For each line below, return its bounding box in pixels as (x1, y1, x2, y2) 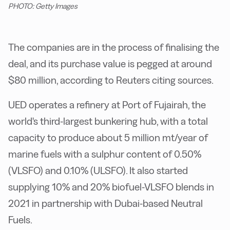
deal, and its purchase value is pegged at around (8, 58, 212, 70)
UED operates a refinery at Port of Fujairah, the (8, 99, 206, 111)
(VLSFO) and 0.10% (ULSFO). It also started (8, 165, 188, 177)
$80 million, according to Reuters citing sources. (8, 74, 214, 86)
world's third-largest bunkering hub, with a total (8, 116, 208, 127)
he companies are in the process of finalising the (14, 42, 219, 53)
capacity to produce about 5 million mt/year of (8, 132, 208, 144)
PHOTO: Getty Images (8, 2, 78, 11)
